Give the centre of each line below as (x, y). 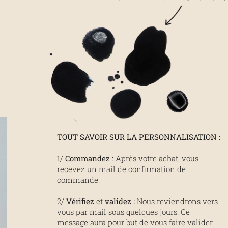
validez (117, 201)
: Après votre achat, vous (154, 158)
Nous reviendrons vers (176, 201)
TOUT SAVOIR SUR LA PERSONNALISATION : (138, 137)
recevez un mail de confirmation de (121, 169)
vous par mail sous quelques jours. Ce (123, 211)
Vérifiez (81, 201)
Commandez (87, 158)
